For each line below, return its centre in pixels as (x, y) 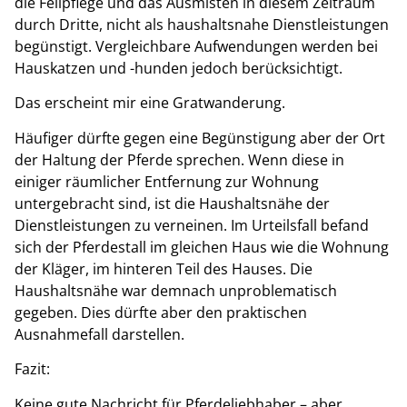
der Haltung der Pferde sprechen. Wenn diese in (179, 159)
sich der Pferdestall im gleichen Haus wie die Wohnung (202, 247)
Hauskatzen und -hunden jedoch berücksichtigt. (179, 69)
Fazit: (32, 369)
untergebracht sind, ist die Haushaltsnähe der (172, 203)
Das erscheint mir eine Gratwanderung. (150, 103)
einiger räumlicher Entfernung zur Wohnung (167, 181)
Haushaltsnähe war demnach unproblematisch (176, 290)
